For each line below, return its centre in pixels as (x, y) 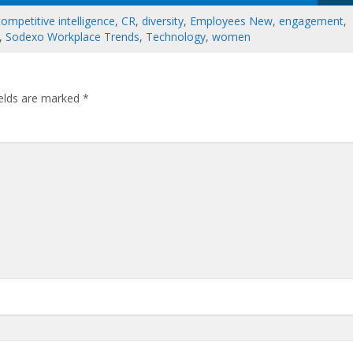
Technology (176, 37)
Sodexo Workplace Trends (72, 37)
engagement (311, 21)
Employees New (231, 21)
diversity (163, 21)
